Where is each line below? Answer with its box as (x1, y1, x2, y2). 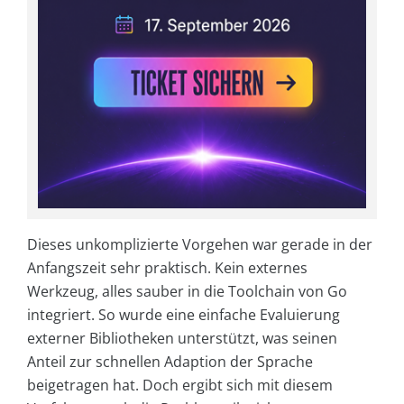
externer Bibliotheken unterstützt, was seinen (27, 327, 337, 348)
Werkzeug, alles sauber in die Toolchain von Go (27, 280, 347, 301)
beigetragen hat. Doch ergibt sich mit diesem (27, 374, 333, 395)
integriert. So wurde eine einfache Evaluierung (27, 304, 340, 325)
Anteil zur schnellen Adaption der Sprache (27, 351, 313, 372)
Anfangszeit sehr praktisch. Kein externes (27, 257, 308, 278)
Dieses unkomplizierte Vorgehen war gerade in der (27, 234, 372, 254)
